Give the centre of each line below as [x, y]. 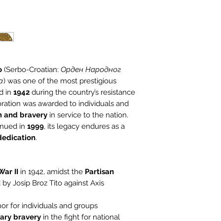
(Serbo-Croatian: [31, 70]
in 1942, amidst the [52, 172]
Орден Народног [91, 70]
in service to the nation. [88, 115]
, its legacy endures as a [84, 127]
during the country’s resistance [82, 92]
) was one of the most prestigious [60, 81]
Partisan [99, 172]
